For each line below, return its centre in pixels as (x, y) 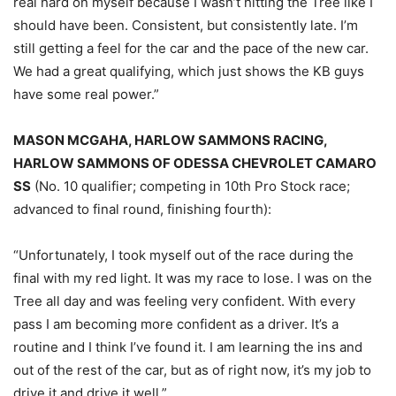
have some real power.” (86, 95)
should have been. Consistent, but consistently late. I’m (186, 26)
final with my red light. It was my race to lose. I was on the (193, 278)
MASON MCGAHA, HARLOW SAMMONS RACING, (170, 141)
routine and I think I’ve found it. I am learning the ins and (188, 347)
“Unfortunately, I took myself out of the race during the (183, 255)
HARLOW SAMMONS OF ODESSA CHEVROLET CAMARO (195, 164)
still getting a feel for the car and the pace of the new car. (191, 49)
